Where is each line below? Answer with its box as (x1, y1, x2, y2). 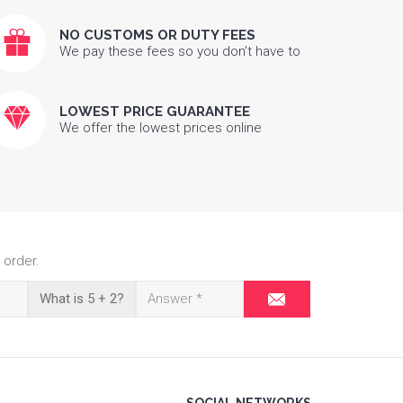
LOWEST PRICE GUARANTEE (59, 103, 250, 120)
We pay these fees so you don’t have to (59, 42, 300, 59)
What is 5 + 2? (40, 290, 124, 307)
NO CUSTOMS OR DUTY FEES (59, 26, 255, 43)
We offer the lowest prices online (59, 119, 262, 136)
